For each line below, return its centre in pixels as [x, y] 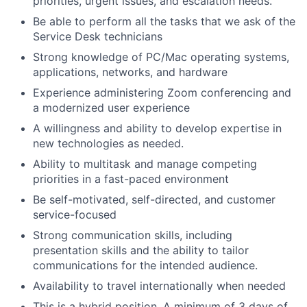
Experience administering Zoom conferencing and [162, 93]
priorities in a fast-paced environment [131, 179]
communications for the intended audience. [145, 265]
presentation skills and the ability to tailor [141, 250]
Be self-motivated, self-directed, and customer [154, 199]
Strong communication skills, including [133, 235]
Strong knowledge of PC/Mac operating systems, [161, 57]
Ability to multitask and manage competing [145, 164]
